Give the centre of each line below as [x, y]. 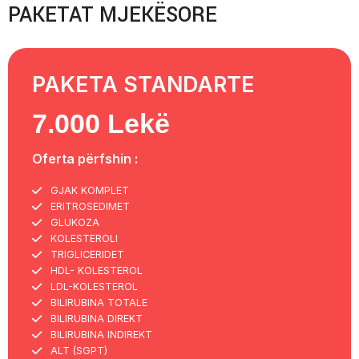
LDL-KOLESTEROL [94, 286]
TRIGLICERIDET [87, 254]
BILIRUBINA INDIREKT [101, 334]
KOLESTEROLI [84, 238]
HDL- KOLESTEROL [96, 270]
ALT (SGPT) [79, 350]
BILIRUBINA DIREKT [96, 318]
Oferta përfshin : [85, 158]
